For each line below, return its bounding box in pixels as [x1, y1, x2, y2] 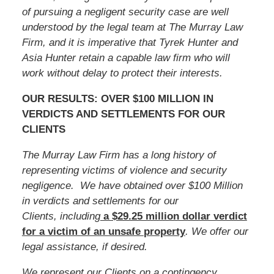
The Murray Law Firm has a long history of [21, 149, 216, 161]
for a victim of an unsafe [21, 225, 144, 237]
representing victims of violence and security [21, 164, 227, 176]
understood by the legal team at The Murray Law [21, 21, 243, 33]
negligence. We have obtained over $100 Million [21, 179, 243, 191]
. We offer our [185, 225, 248, 237]
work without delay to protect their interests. [21, 67, 223, 79]
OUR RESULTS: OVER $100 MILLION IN [21, 92, 213, 105]
